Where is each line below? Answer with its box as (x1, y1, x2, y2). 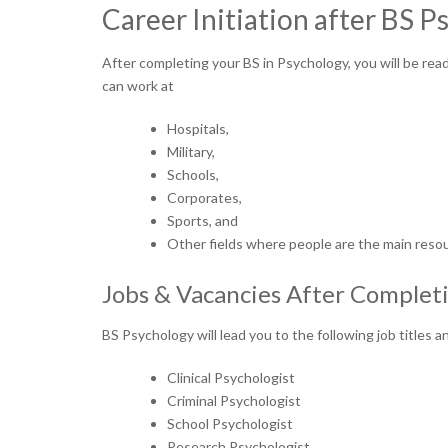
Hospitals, (167, 120, 232, 137)
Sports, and (167, 212, 241, 229)
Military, (167, 143, 218, 160)
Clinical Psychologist (167, 369, 295, 386)
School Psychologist (167, 415, 293, 432)
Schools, (167, 166, 222, 183)
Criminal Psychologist (167, 392, 301, 409)
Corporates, (167, 189, 245, 206)
